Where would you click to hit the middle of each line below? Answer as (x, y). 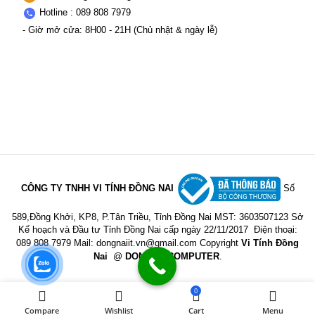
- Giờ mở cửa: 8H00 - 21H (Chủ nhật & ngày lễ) (120, 30)
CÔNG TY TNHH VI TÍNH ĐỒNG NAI (97, 188)
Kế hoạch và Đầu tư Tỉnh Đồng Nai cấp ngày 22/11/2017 (134, 229)
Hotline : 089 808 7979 (84, 13)
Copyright (220, 243)
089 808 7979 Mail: (56, 243)
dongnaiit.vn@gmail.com (147, 243)
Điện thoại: (275, 229)
